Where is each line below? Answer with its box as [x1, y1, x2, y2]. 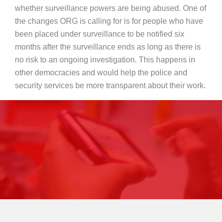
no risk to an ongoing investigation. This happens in [15, 55, 196, 64]
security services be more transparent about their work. [15, 81, 206, 90]
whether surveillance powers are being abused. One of [15, 3, 207, 12]
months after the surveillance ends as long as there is [15, 42, 201, 51]
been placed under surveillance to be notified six [15, 29, 185, 38]
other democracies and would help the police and [15, 68, 188, 77]
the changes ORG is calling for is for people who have [15, 16, 204, 25]
